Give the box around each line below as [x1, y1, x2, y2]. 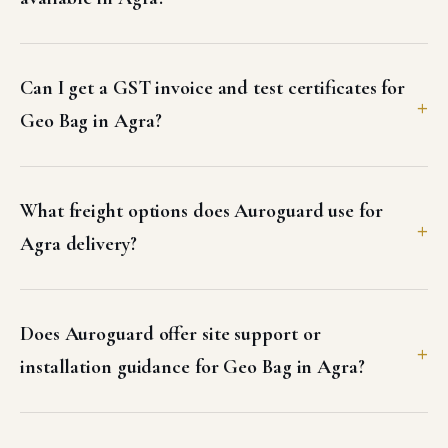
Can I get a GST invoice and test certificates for [20, 76, 406, 101]
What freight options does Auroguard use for [20, 199, 383, 224]
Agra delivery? [20, 232, 137, 257]
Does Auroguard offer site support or [20, 322, 321, 347]
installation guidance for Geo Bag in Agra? [20, 355, 365, 380]
